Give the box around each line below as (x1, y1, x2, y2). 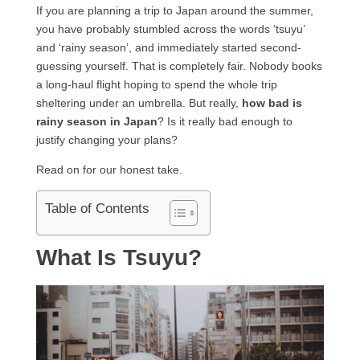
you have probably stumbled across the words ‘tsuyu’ (35, 22, 305, 35)
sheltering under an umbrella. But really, (35, 96, 242, 109)
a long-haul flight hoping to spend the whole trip (35, 77, 277, 91)
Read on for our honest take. (35, 162, 182, 176)
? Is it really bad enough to (157, 114, 292, 128)
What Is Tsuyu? (35, 244, 202, 270)
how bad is (241, 96, 302, 109)
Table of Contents (44, 201, 149, 217)
